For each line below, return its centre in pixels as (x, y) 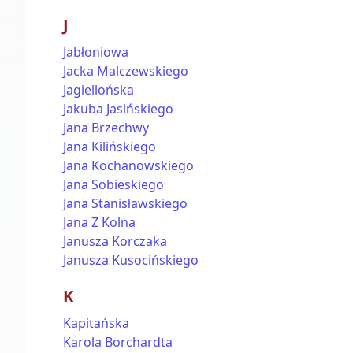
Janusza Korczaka (115, 241)
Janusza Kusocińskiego (131, 260)
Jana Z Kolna (99, 222)
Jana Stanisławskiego (125, 203)
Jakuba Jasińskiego (118, 109)
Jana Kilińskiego (110, 147)
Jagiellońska (98, 90)
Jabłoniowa (96, 52)
